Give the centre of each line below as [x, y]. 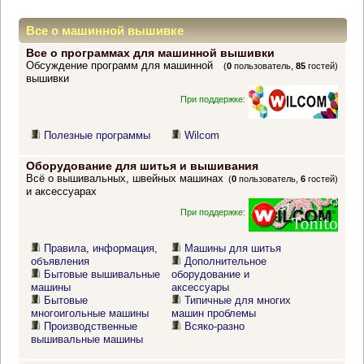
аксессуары [201, 288]
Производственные [91, 327]
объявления [61, 262]
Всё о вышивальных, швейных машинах [124, 179]
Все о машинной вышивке [105, 31]
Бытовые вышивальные [102, 275]
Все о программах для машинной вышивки [150, 53]
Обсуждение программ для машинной [119, 66]
